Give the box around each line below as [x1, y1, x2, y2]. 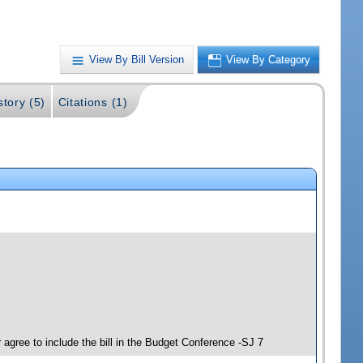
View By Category [226, 53, 311, 66]
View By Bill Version [89, 53, 185, 66]
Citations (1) [58, 95, 128, 109]
